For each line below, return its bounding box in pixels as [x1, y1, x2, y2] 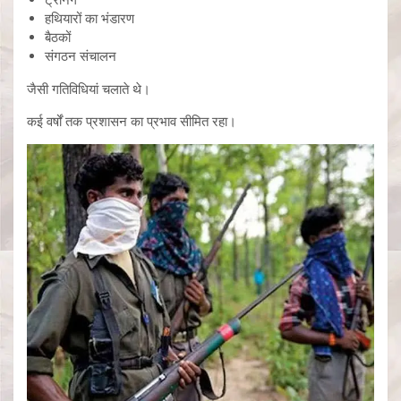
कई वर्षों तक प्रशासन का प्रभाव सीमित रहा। [27, 112, 236, 130]
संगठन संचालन [45, 47, 116, 64]
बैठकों [45, 28, 71, 46]
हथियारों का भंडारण [45, 9, 134, 27]
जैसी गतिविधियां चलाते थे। [27, 80, 150, 98]
